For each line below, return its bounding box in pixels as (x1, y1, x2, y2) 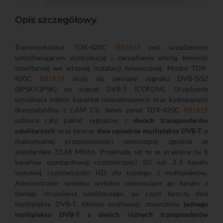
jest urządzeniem (140, 42, 208, 51)
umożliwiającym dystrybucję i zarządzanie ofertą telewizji (15, 53, 208, 62)
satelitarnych (15, 126, 58, 135)
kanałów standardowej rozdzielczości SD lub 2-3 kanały (15, 157, 208, 166)
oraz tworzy (57, 126, 97, 135)
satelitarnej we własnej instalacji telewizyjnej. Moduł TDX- (15, 63, 208, 72)
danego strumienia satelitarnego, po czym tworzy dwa (15, 189, 208, 198)
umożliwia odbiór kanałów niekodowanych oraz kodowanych (15, 95, 208, 104)
